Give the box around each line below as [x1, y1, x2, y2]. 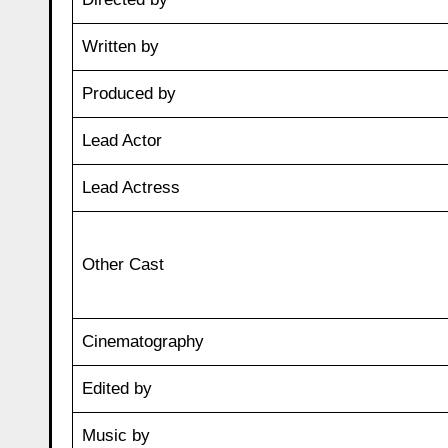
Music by [81, 426, 150, 446]
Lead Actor [81, 131, 162, 151]
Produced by [81, 84, 176, 104]
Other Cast [81, 255, 164, 275]
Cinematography [81, 332, 204, 352]
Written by [81, 37, 159, 57]
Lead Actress [81, 178, 180, 198]
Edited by [81, 379, 152, 399]
